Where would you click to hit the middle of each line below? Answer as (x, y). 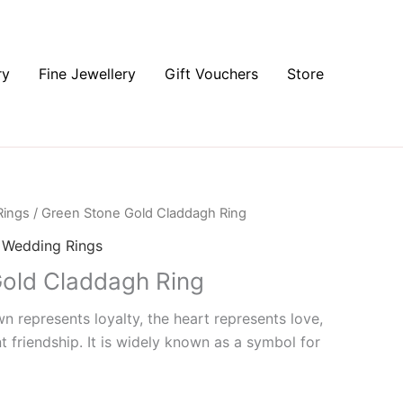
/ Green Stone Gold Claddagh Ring (138, 213)
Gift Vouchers (211, 73)
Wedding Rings (52, 245)
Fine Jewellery (87, 73)
